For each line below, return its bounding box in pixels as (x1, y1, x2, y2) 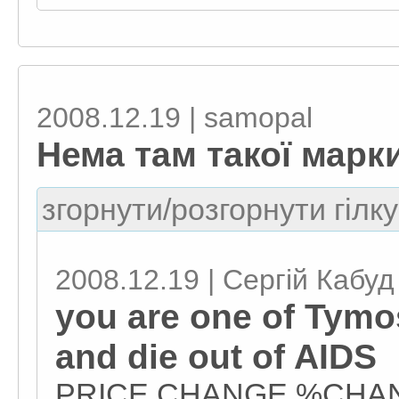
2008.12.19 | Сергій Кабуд (55, 264, 395, 296)
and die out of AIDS (55, 337, 377, 376)
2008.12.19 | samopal (37, 102, 313, 134)
